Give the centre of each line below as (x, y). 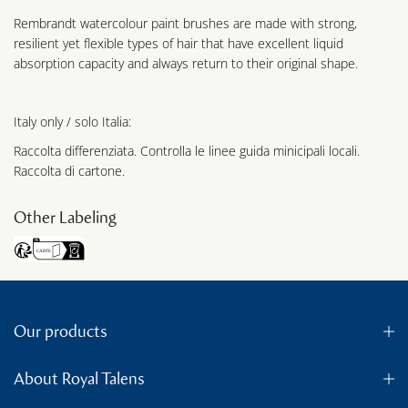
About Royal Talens (79, 379)
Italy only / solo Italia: (72, 121)
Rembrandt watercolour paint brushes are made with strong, (185, 23)
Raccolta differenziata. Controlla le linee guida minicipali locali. (187, 150)
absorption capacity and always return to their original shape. (186, 63)
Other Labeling (65, 217)
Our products (61, 332)
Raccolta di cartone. (69, 170)
